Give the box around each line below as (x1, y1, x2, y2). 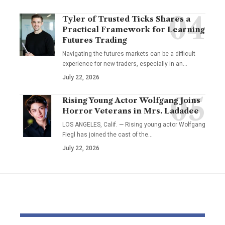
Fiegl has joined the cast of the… (62, 131, 153, 138)
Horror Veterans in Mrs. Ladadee (62, 105, 199, 116)
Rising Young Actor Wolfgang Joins (62, 95, 200, 105)
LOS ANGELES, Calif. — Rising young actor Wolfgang (62, 121, 205, 128)
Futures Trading (62, 35, 127, 45)
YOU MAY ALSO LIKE (20, 198, 98, 208)
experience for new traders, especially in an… (62, 60, 187, 67)
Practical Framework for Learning (62, 24, 205, 34)
